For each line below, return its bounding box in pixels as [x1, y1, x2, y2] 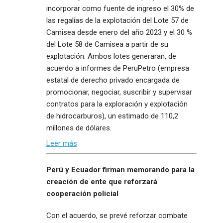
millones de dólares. [46, 123, 111, 132]
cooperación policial [46, 189, 118, 199]
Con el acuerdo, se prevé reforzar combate [46, 211, 188, 221]
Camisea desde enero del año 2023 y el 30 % [46, 27, 192, 37]
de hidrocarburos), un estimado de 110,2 [46, 111, 178, 120]
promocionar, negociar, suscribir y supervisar [46, 87, 192, 97]
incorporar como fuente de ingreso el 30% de [46, 3, 194, 13]
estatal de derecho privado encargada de [46, 75, 180, 85]
